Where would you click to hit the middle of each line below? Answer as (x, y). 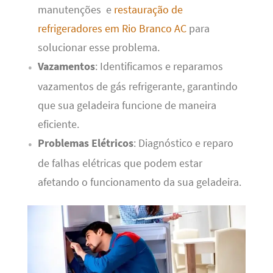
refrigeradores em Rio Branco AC (112, 29)
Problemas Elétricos (85, 144)
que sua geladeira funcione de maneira (127, 106)
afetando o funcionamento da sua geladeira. (139, 183)
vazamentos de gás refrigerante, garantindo (137, 87)
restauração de (148, 10)
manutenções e (76, 10)
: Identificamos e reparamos (159, 67)
